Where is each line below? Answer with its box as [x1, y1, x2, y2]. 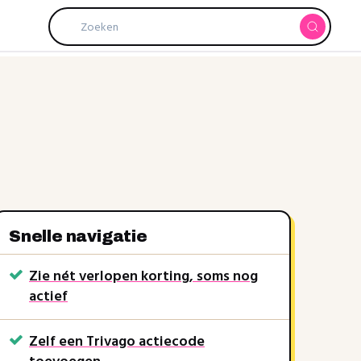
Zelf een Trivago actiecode [29, 330, 205, 354]
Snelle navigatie [9, 227, 147, 245]
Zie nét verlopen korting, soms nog [29, 265, 258, 288]
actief [29, 285, 68, 309]
